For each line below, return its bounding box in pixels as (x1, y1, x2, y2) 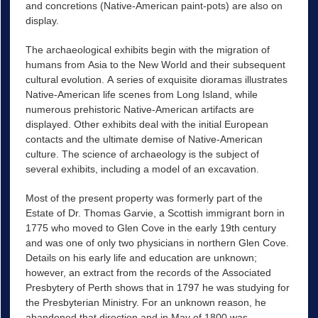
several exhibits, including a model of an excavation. (25, 163, 259, 175)
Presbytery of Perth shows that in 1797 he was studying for (25, 281, 290, 293)
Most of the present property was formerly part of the (25, 192, 263, 204)
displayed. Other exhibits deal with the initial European (25, 118, 268, 130)
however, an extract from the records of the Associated (25, 266, 271, 278)
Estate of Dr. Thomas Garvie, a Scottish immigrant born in (25, 207, 285, 219)
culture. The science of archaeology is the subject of (25, 148, 259, 160)
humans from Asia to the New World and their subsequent (25, 58, 285, 70)
